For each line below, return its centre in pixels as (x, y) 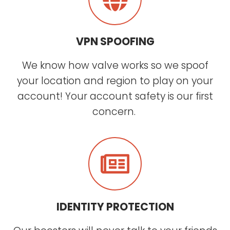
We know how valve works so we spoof (115, 65)
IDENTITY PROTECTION (115, 206)
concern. (115, 111)
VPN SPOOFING (115, 41)
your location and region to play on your (115, 81)
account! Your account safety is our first (115, 96)
